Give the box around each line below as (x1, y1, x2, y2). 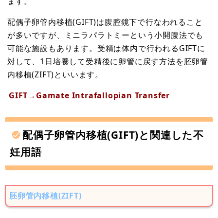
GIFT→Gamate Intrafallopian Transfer (9, 90, 170, 101)
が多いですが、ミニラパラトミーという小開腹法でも (7, 29, 204, 40)
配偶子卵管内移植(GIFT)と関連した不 (22, 127, 204, 142)
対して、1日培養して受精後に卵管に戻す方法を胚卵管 (7, 55, 208, 67)
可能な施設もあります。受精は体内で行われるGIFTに (7, 42, 205, 54)
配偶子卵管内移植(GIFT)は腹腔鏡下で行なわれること (7, 16, 203, 27)
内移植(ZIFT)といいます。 (7, 69, 103, 80)
